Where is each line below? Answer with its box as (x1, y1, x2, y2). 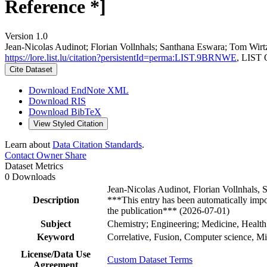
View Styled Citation (33, 119, 103, 128)
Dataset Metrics (5, 160, 63, 171)
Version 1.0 (5, 30, 48, 41)
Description (32, 194, 79, 205)
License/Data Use (21, 249, 91, 259)
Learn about (5, 139, 52, 150)
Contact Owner (5, 150, 63, 160)
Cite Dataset (10, 64, 52, 74)
